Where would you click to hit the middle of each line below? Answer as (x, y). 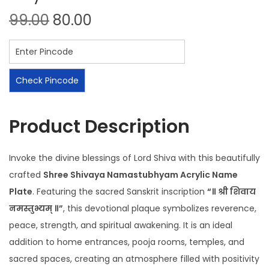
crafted (26, 175)
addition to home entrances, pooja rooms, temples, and (127, 242)
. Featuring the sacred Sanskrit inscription (120, 192)
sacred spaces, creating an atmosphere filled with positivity (134, 259)
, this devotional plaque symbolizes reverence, (160, 209)
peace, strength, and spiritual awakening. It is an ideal (121, 225)
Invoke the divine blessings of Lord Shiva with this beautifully (134, 158)
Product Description (99, 127)
